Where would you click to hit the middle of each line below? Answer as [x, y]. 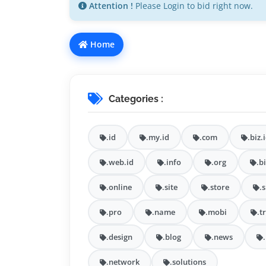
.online [119, 187]
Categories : [136, 99]
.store [218, 187]
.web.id [120, 162]
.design [119, 237]
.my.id [158, 137]
